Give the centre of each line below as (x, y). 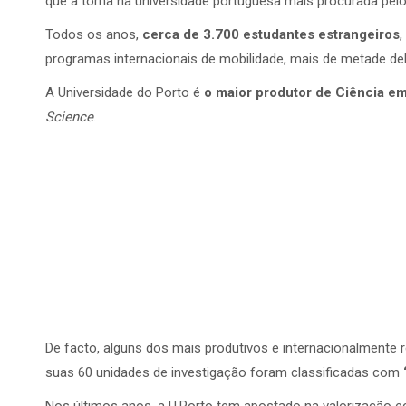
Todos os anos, (94, 34)
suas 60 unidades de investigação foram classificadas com (222, 372)
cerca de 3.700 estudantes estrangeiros (271, 34)
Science (69, 117)
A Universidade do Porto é (125, 92)
